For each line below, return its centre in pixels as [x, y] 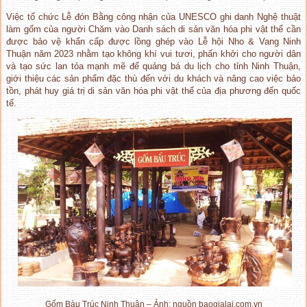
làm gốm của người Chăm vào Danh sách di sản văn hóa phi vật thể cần [153, 29]
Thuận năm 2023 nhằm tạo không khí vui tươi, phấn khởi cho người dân [153, 54]
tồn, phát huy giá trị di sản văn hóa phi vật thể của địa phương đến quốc [153, 91]
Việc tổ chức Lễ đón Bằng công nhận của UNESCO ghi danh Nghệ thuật [153, 17]
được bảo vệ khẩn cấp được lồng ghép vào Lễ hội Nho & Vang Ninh [153, 42]
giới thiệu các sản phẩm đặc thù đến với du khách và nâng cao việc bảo [153, 79]
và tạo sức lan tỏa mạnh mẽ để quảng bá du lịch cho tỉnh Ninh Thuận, [153, 66]
